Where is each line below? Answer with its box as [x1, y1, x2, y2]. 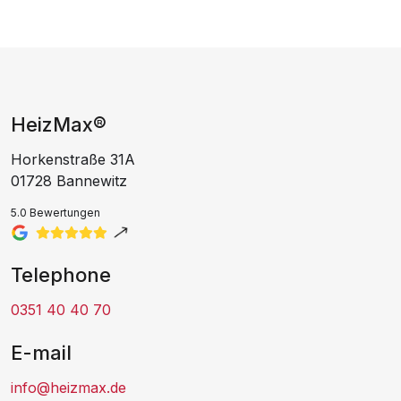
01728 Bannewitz [11, 171, 127, 190]
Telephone [11, 262, 111, 286]
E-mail [11, 340, 72, 364]
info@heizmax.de [11, 378, 126, 397]
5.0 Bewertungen [11, 205, 100, 219]
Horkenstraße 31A [11, 149, 135, 168]
